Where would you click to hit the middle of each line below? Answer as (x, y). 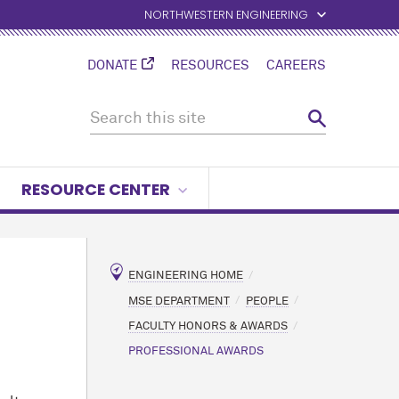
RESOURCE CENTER (95, 189)
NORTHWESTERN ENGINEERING (226, 14)
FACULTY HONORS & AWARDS (208, 326)
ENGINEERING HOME (186, 275)
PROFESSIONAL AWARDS (196, 352)
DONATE (112, 66)
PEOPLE (267, 301)
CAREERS (296, 66)
